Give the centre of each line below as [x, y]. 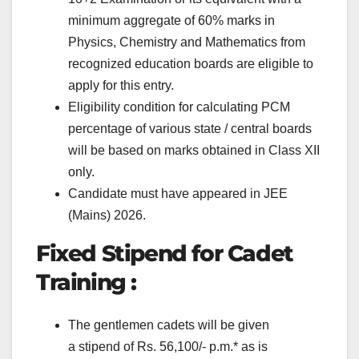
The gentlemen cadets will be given [169, 325]
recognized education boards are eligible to [191, 63]
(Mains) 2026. [107, 215]
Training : [86, 282]
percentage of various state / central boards [190, 128]
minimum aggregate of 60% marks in [171, 20]
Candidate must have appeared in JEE [178, 193]
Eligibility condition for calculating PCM [179, 107]
